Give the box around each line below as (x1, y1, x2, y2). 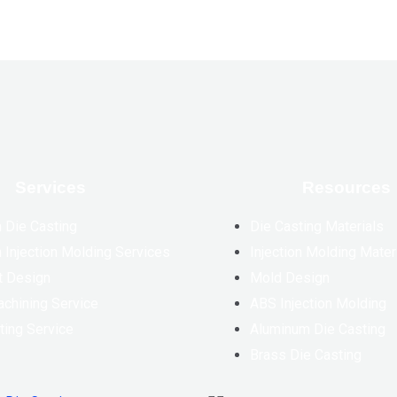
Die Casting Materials (250, 217, 384, 235)
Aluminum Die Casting (250, 320, 385, 338)
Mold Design (250, 269, 330, 286)
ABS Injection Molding (250, 294, 386, 312)
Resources (301, 177, 391, 197)
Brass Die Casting (250, 346, 362, 363)
